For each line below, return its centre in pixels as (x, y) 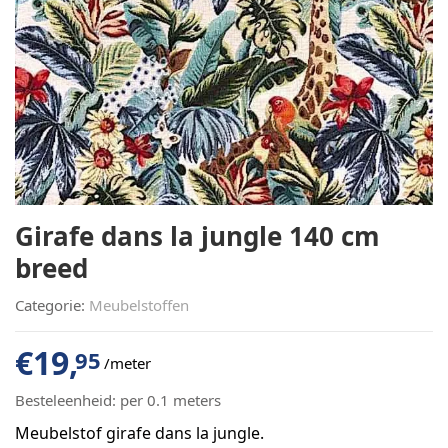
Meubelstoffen (139, 304)
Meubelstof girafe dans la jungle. (139, 432)
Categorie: (52, 304)
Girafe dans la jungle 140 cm (197, 235)
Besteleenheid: (65, 399)
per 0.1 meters (168, 399)
